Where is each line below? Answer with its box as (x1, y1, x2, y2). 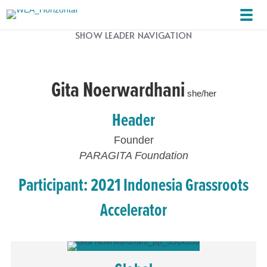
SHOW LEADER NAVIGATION (74, 28, 193, 41)
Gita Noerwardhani (51, 73, 185, 104)
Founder (113, 133, 154, 146)
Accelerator (100, 196, 167, 222)
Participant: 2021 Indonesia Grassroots (18, 171, 249, 197)
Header (112, 106, 155, 132)
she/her (184, 88, 216, 98)
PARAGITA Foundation (79, 149, 188, 162)
